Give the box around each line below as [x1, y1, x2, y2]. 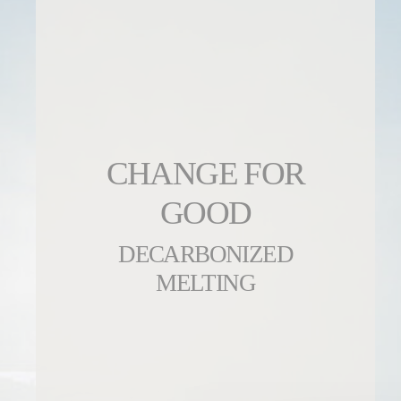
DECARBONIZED [118, 241, 293, 269]
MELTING [156, 269, 255, 297]
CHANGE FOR [106, 155, 305, 192]
